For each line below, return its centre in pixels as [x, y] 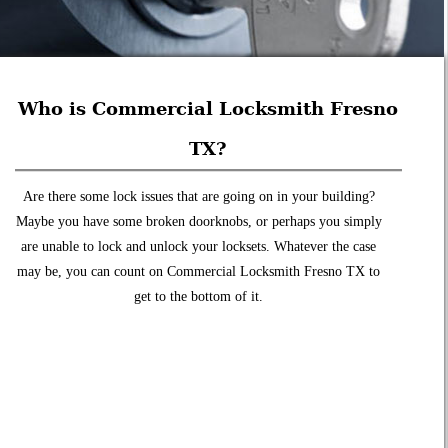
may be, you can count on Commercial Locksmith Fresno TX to [199, 272]
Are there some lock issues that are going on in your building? [198, 197]
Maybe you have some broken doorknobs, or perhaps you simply [198, 222]
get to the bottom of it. [199, 297]
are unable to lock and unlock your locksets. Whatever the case [199, 247]
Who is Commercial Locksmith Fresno [208, 109]
